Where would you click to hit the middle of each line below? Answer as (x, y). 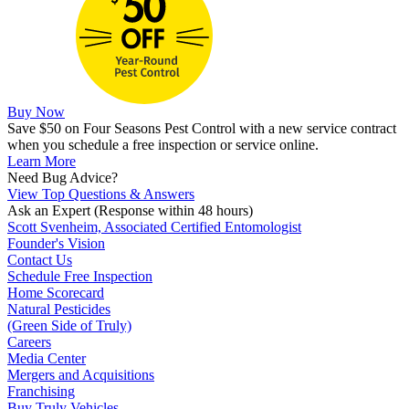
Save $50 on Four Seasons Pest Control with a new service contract (202, 129)
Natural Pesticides (59, 309)
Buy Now (36, 112)
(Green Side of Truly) (69, 326)
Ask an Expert (49, 211)
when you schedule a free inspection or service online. (163, 145)
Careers (29, 342)
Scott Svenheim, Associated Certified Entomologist (154, 227)
